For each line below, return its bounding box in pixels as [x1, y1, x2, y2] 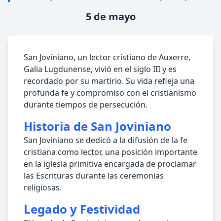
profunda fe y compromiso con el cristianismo [24, 87, 196, 98]
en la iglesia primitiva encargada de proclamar [24, 158, 196, 169]
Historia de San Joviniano [24, 118, 171, 134]
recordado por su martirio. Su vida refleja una [24, 75, 194, 86]
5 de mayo [85, 10, 136, 23]
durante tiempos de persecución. [24, 99, 147, 110]
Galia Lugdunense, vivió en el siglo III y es [24, 64, 177, 74]
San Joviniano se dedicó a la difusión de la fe [24, 135, 187, 146]
